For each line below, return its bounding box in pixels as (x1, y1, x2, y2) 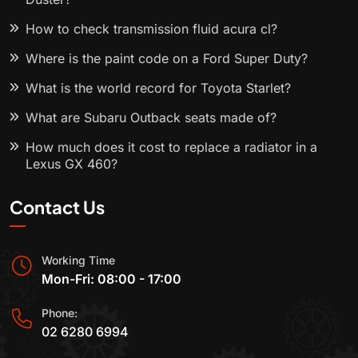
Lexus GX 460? (26, 156, 117, 173)
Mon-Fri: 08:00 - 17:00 (42, 271, 181, 288)
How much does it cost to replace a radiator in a (26, 139, 317, 156)
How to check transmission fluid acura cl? (26, 21, 277, 38)
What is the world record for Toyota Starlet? (26, 80, 291, 97)
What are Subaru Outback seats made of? (26, 109, 276, 126)
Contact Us (10, 196, 105, 219)
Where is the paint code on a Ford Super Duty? (26, 50, 308, 67)
